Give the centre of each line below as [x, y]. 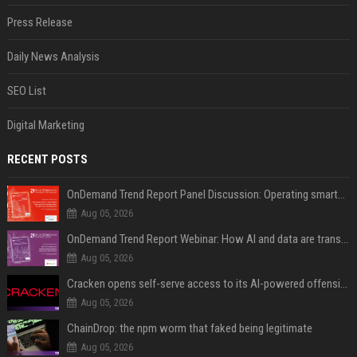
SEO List [26, 91]
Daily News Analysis [53, 57]
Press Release [39, 22]
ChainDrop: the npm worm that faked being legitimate [189, 328]
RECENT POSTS [47, 159]
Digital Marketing [45, 125]
